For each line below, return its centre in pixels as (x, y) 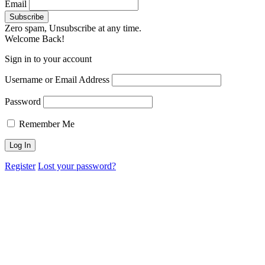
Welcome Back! (35, 39)
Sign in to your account (48, 59)
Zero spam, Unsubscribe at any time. (73, 28)
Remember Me (46, 124)
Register (20, 166)
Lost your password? (77, 166)
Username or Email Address (57, 80)
